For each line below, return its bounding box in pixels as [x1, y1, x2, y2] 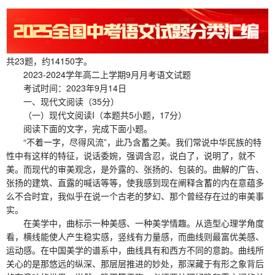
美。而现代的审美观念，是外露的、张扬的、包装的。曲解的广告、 [6, 162, 264, 175]
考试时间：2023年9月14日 [6, 81, 126, 94]
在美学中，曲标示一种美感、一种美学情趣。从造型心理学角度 [6, 216, 264, 229]
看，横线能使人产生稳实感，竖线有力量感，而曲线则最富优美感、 [6, 230, 264, 242]
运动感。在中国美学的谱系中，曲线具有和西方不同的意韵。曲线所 [6, 243, 264, 256]
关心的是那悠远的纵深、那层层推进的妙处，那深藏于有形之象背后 [6, 257, 264, 269]
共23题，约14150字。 [6, 54, 92, 67]
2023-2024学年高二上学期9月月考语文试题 [6, 68, 191, 80]
